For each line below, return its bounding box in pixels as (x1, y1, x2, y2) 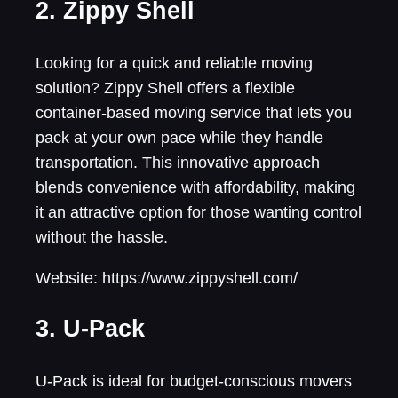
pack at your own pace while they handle (36, 128, 323, 147)
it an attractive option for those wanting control (36, 203, 362, 221)
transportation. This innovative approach (36, 153, 320, 171)
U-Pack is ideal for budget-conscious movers (36, 371, 352, 390)
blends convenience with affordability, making (36, 178, 355, 196)
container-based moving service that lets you (36, 103, 352, 122)
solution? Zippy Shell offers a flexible (36, 78, 295, 97)
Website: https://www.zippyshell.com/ (36, 268, 298, 287)
